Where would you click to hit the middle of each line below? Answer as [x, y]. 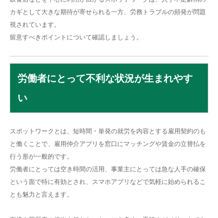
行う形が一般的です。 [41, 156]
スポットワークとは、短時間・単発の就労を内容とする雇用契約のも [108, 131]
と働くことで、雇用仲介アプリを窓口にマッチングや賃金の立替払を [108, 144]
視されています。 [35, 25]
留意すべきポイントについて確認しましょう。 [76, 37]
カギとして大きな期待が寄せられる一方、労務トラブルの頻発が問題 [108, 12]
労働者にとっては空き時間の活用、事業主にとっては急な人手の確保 [108, 169]
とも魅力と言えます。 [41, 194]
